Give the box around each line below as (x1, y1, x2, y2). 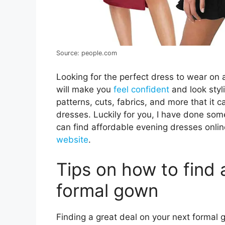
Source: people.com (56, 49, 117, 57)
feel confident (114, 84, 169, 94)
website (56, 134, 88, 145)
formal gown (56, 180, 158, 201)
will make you (56, 84, 114, 94)
